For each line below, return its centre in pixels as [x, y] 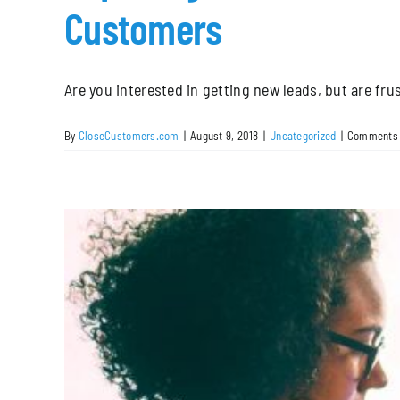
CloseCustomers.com [129, 135]
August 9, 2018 [224, 135]
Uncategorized [303, 135]
